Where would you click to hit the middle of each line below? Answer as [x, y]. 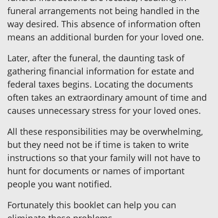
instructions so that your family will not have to [104, 157]
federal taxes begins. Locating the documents [100, 84]
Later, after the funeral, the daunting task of [96, 58]
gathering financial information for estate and [101, 71]
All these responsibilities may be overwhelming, [105, 131]
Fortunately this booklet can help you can [92, 205]
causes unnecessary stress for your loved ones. [104, 110]
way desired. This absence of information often [104, 24]
